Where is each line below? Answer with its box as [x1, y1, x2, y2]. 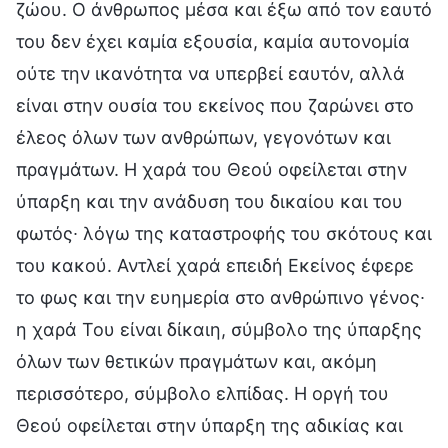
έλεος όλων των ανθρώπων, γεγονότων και [16, 126, 391, 148]
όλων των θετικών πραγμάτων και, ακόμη [16, 350, 377, 372]
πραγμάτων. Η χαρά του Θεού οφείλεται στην [16, 158, 407, 180]
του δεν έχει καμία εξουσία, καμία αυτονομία [16, 30, 410, 52]
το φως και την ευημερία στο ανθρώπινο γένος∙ [16, 286, 425, 308]
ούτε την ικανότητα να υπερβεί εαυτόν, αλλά [16, 62, 405, 84]
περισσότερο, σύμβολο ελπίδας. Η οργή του [16, 382, 389, 404]
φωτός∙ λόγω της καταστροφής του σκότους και [16, 222, 432, 244]
